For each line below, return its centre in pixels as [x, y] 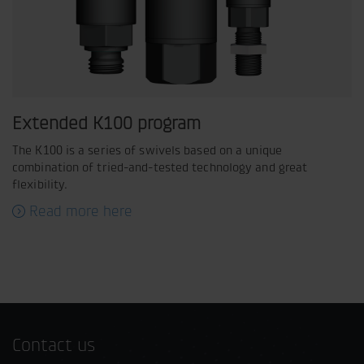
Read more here [81, 211]
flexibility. [40, 184]
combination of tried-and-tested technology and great [160, 167]
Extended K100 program [106, 123]
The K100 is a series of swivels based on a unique [147, 150]
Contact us [54, 345]
